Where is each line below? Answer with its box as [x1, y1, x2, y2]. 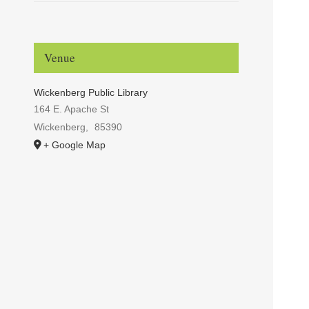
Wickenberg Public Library [33, 86, 148, 98]
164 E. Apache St [33, 103, 109, 114]
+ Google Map [43, 139, 106, 150]
